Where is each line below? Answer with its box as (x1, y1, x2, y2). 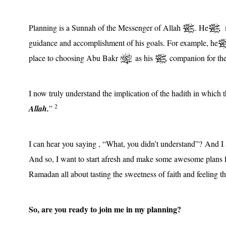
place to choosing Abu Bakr (29, 52, 120, 63)
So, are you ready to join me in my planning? (29, 203, 181, 215)
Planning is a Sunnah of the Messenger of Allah (29, 22, 183, 33)
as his (133, 52, 155, 63)
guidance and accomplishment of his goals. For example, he (29, 37, 218, 48)
